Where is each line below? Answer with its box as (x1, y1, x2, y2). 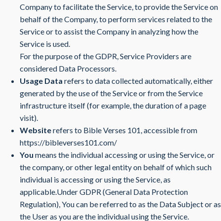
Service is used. (20, 39, 70, 48)
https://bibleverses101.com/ (20, 138, 117, 147)
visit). (20, 113, 38, 122)
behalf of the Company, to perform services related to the (20, 14, 212, 24)
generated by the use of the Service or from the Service (20, 88, 203, 98)
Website (20, 125, 51, 135)
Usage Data (20, 76, 63, 85)
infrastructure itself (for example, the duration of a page (20, 101, 206, 110)
